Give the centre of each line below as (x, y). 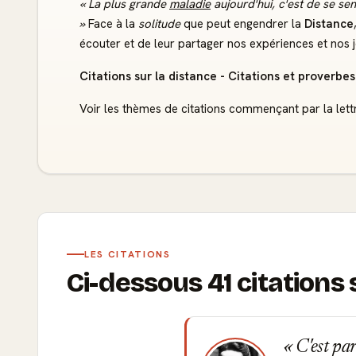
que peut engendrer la (242, 24)
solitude (159, 24)
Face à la (112, 24)
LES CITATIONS (128, 254)
